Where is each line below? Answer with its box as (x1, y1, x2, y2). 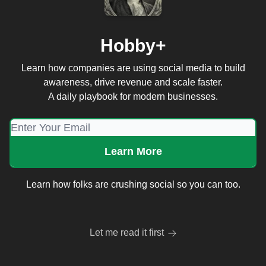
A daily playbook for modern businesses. (48, 91, 218, 102)
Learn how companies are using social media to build (21, 62, 245, 73)
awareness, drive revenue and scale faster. (43, 77, 223, 87)
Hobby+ (100, 35, 166, 55)
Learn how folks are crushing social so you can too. (26, 179, 240, 189)
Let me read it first (89, 227, 164, 237)
